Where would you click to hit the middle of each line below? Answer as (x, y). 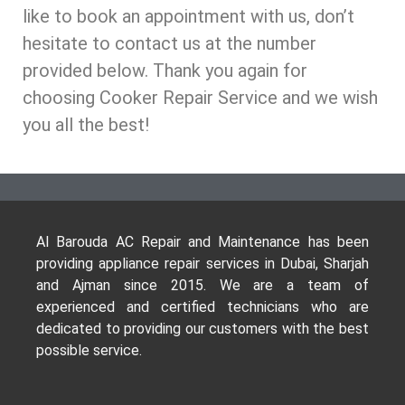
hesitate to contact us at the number (170, 43)
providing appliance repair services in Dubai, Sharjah (202, 264)
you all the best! (86, 124)
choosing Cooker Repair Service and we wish (200, 97)
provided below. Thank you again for (165, 70)
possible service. (89, 351)
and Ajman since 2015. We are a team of (202, 286)
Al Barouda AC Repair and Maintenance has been (202, 242)
